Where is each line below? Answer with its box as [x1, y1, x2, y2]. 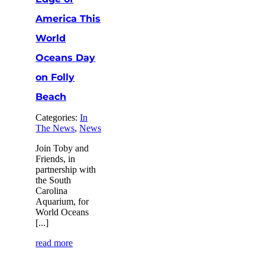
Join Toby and [35, 143, 89, 153]
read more [35, 237, 73, 248]
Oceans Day [35, 51, 96, 63]
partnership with [35, 164, 96, 174]
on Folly [35, 71, 75, 83]
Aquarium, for [35, 196, 89, 206]
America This [35, 12, 101, 24]
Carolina [35, 185, 68, 196]
